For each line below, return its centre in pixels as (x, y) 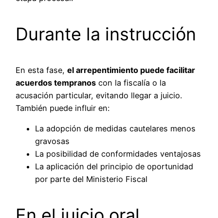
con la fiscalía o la (131, 82)
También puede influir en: (63, 108)
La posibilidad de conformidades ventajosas (118, 154)
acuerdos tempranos (56, 82)
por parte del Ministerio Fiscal (91, 179)
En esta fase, (41, 70)
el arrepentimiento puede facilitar (131, 70)
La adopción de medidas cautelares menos (115, 128)
